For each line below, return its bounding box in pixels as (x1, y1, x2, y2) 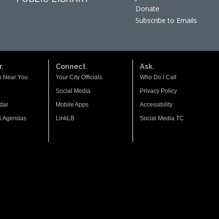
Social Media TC (140, 115, 184, 122)
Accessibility (140, 101, 173, 108)
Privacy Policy (140, 88, 177, 94)
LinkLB (56, 115, 74, 122)
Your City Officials (56, 74, 102, 81)
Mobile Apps (56, 101, 88, 108)
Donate (135, 4, 160, 13)
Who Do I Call (140, 74, 176, 81)
